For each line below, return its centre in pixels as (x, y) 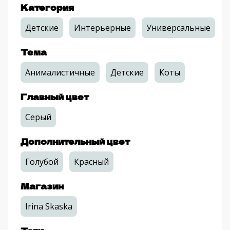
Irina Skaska (49, 207)
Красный (91, 162)
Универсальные (178, 28)
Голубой (42, 162)
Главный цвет (55, 97)
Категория (47, 7)
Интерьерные (102, 28)
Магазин (42, 186)
